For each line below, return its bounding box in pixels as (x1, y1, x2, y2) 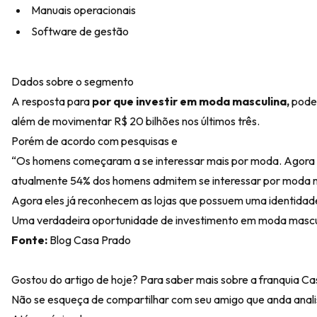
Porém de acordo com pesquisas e (11, 134, 178, 148)
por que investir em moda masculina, (92, 94, 289, 108)
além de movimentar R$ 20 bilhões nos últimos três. (11, 114, 260, 128)
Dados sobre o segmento (11, 74, 134, 88)
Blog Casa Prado (47, 233, 131, 247)
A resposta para (11, 94, 92, 108)
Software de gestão (31, 24, 129, 38)
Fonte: (11, 233, 47, 247)
